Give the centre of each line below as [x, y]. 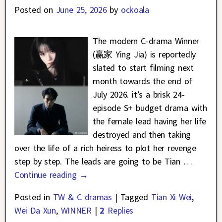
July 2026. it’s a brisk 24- [139, 94]
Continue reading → [52, 174]
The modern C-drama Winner [146, 41]
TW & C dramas [82, 197]
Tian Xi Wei [171, 197]
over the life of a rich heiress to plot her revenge [105, 148]
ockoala [135, 9]
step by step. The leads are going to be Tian [99, 161]
